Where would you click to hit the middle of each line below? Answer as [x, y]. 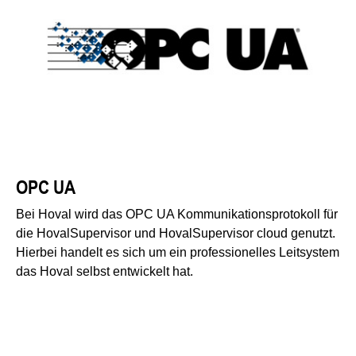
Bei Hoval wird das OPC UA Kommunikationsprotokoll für [177, 214]
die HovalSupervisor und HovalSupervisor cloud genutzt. [176, 233]
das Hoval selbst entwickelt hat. [104, 271]
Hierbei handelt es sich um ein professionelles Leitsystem [178, 252]
